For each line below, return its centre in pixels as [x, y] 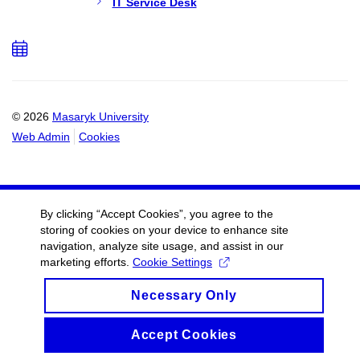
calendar [78, 83]
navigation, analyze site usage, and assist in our [162, 246]
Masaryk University [100, 116]
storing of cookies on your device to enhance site [164, 230]
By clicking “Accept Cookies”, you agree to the [157, 214]
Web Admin [41, 136]
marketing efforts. [86, 262]
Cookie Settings [172, 262]
